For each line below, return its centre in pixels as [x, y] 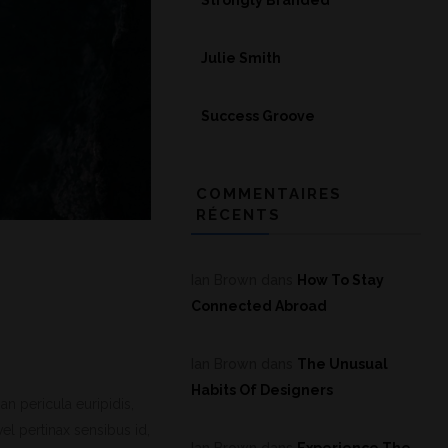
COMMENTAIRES [269, 194]
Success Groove [258, 116]
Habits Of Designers [262, 390]
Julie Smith [241, 58]
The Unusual [342, 364]
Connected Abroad [259, 306]
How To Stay [340, 280]
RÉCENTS [238, 215]
